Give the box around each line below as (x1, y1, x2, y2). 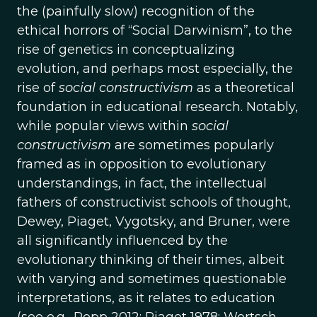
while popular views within (17, 118, 192, 134)
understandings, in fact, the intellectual (17, 175, 267, 191)
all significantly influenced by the (17, 233, 228, 248)
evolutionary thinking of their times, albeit (17, 252, 284, 267)
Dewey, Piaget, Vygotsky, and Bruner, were (17, 214, 290, 229)
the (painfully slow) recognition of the (17, 4, 255, 19)
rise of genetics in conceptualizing (17, 42, 235, 57)
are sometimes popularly (111, 137, 274, 153)
